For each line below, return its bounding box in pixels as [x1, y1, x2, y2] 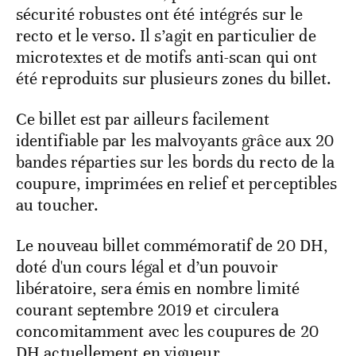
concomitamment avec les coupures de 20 [16, 320, 319, 342]
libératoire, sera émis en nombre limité [16, 277, 300, 299]
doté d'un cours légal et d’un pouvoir [16, 256, 278, 277]
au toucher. [16, 194, 99, 215]
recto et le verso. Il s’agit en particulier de [16, 25, 316, 46]
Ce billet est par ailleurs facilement [16, 108, 269, 130]
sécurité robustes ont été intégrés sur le [16, 3, 304, 25]
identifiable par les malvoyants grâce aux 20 [16, 130, 335, 151]
